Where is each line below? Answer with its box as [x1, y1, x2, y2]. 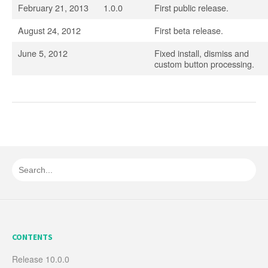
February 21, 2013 [18, 1, 89, 14]
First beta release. [154, 24, 223, 36]
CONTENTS [12, 232, 53, 242]
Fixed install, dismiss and [154, 47, 249, 59]
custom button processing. [154, 57, 254, 70]
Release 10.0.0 [12, 253, 69, 265]
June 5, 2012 [18, 47, 68, 59]
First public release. [154, 1, 229, 14]
